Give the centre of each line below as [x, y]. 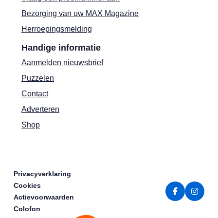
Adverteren [40, 109]
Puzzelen [38, 78]
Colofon [27, 209]
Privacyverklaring [42, 174]
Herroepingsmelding [57, 29]
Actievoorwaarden [44, 197]
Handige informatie [61, 48]
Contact [35, 94]
